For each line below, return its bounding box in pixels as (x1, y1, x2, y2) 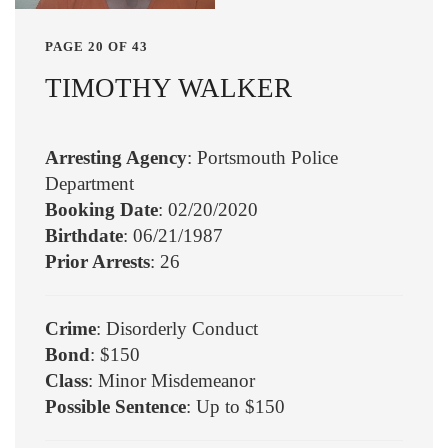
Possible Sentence (45, 396, 186, 418)
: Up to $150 (186, 396, 285, 418)
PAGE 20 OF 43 (45, 38, 148, 54)
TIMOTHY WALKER (45, 72, 292, 103)
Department (45, 173, 134, 195)
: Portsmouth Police (187, 147, 338, 169)
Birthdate (45, 225, 123, 247)
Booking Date (45, 199, 158, 221)
